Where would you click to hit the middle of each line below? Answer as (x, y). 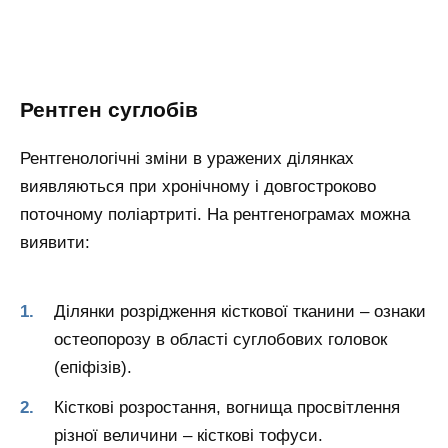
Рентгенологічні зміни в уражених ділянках (187, 159)
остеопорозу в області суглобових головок (220, 339)
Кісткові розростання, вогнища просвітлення (227, 407)
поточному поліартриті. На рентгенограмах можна (215, 215)
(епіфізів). (93, 367)
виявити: (55, 243)
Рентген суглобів (109, 109)
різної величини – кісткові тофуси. (188, 435)
